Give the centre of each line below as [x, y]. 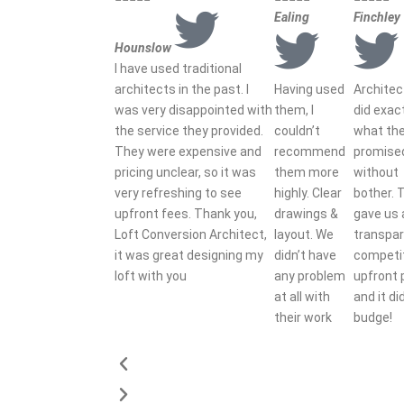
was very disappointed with [193, 110]
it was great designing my [189, 255]
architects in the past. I [182, 89]
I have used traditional [178, 68]
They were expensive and [188, 151]
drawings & [307, 213]
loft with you [151, 275]
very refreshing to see [178, 193]
